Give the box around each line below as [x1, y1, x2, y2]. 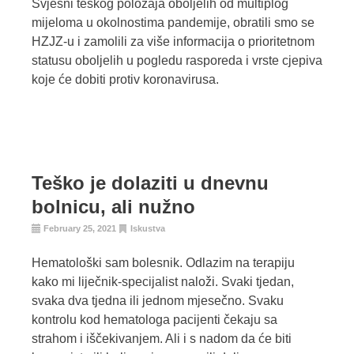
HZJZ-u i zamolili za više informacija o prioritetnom [32, 35, 314, 49]
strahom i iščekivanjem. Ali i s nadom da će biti [32, 332, 292, 346]
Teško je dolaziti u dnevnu [32, 172, 269, 194]
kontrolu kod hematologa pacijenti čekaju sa [32, 313, 277, 327]
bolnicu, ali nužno [32, 196, 195, 218]
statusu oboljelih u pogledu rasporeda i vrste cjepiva [32, 54, 322, 68]
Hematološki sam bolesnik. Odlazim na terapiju [32, 256, 295, 270]
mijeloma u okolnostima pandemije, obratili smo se [32, 16, 314, 30]
